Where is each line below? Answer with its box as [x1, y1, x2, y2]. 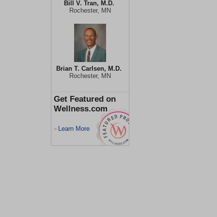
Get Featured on [54, 94, 116, 104]
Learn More [58, 125, 90, 132]
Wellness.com [54, 104, 108, 113]
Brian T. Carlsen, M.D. [56, 65, 122, 72]
